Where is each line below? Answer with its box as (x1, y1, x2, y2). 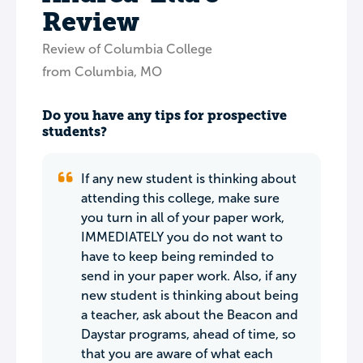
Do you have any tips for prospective (42, 108, 287, 123)
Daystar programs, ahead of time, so (81, 327, 296, 341)
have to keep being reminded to (81, 250, 274, 263)
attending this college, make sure (81, 191, 280, 205)
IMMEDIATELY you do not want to (81, 230, 283, 244)
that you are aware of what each (81, 347, 273, 361)
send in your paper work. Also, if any (81, 269, 297, 283)
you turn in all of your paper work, (81, 211, 284, 224)
